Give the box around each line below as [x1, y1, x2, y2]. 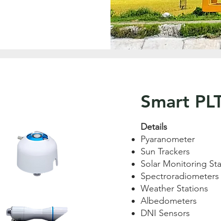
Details [141, 121, 167, 132]
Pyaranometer [141, 134, 195, 145]
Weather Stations [141, 183, 208, 194]
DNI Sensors [141, 208, 190, 219]
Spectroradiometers [141, 171, 219, 182]
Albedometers [141, 195, 197, 206]
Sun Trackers [141, 146, 190, 157]
